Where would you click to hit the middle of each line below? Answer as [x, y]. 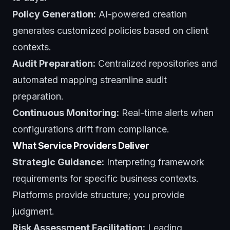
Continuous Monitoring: [66, 112]
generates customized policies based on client [110, 30]
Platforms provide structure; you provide [98, 195]
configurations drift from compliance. [91, 129]
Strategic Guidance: [58, 162]
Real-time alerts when [166, 112]
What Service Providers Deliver [81, 145]
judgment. [33, 211]
